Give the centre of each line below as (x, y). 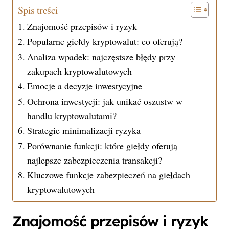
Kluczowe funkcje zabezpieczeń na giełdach (108, 175)
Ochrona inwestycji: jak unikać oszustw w (105, 101)
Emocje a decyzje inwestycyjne (84, 86)
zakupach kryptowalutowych (79, 71)
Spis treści (38, 10)
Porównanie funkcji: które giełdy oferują (102, 145)
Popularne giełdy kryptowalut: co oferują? (105, 41)
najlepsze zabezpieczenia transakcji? (94, 160)
